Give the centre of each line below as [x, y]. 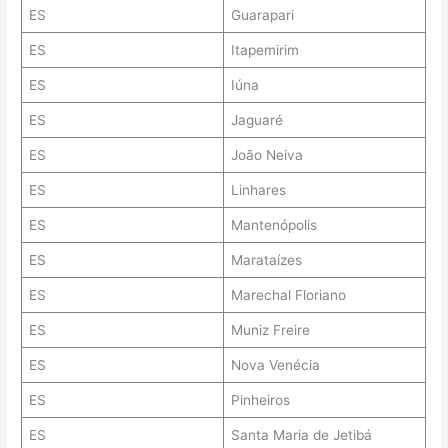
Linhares [258, 190]
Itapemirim [264, 50]
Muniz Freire [270, 330]
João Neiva [266, 155]
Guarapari [262, 15]
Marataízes [266, 260]
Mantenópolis [273, 225]
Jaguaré [256, 120]
